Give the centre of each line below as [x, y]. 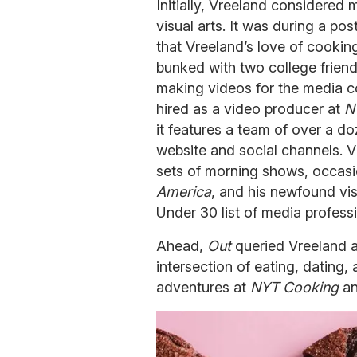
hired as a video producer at [250, 108]
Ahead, [182, 245]
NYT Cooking [294, 287]
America [184, 191]
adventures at [203, 287]
